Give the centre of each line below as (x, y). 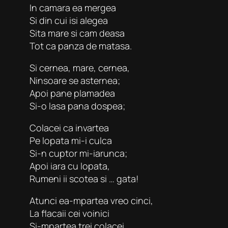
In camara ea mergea (73, 7)
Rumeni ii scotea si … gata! (84, 178)
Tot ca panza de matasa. (81, 46)
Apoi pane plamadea (72, 93)
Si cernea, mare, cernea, (80, 67)
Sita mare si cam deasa (77, 33)
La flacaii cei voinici (69, 213)
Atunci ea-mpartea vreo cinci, (91, 200)
